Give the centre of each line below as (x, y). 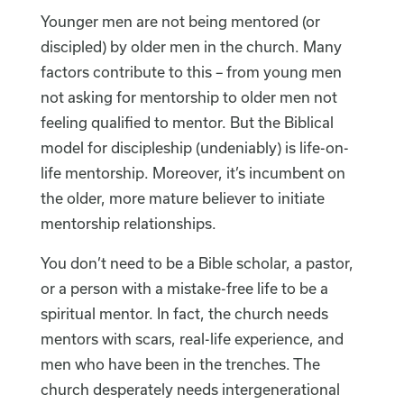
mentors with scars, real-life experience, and (192, 339)
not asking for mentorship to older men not (188, 97)
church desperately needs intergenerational (190, 390)
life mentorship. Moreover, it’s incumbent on (193, 173)
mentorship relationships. (130, 224)
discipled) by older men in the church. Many (191, 47)
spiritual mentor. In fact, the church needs (184, 314)
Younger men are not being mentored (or (180, 22)
